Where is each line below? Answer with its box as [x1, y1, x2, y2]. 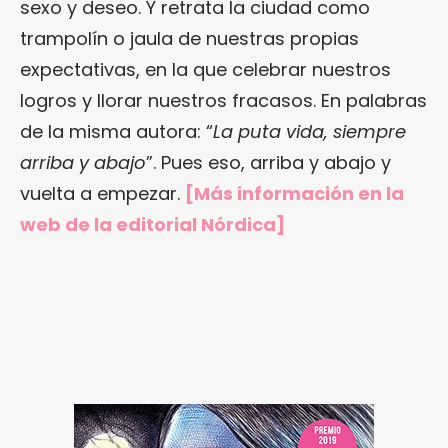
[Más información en [185, 181, 386, 206]
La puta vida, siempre [213, 119, 406, 144]
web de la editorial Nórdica [20, 212, 276, 237]
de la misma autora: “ [20, 119, 213, 144]
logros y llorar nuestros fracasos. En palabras [20, 88, 427, 113]
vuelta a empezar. [20, 181, 185, 206]
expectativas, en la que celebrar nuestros [20, 57, 391, 82]
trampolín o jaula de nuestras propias [20, 26, 359, 51]
